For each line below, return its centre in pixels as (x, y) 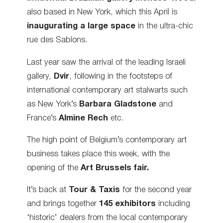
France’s (43, 118)
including (173, 204)
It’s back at (48, 190)
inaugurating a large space (81, 26)
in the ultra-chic (164, 26)
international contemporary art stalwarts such (107, 90)
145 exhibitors (127, 204)
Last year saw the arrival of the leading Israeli (106, 62)
